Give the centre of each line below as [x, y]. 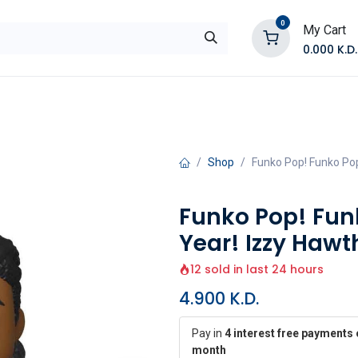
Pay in [208, 333]
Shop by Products [104, 99]
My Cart [324, 30]
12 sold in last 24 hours [257, 269]
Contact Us [239, 99]
